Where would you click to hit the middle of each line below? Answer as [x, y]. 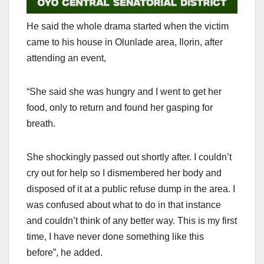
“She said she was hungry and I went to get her [124, 92]
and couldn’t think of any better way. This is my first [132, 221]
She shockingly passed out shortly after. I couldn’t [129, 157]
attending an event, [66, 58]
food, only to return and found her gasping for [120, 108]
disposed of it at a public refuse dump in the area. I [131, 189]
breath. [41, 124]
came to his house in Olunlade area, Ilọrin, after [125, 42]
